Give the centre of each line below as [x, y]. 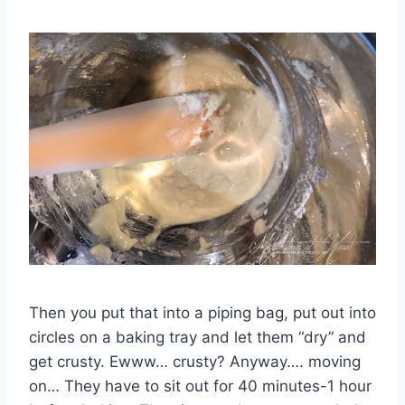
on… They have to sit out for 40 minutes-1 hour [200, 386]
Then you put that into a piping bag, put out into [202, 312]
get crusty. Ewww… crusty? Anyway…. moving [195, 361]
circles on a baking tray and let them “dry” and [198, 337]
